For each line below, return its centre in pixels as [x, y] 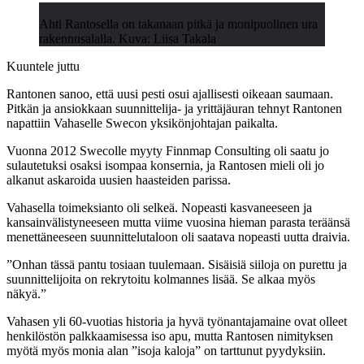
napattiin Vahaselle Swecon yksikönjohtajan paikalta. [142, 123]
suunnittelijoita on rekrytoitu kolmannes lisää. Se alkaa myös [161, 279]
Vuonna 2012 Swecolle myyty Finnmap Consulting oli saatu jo [168, 150]
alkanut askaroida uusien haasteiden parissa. [119, 180]
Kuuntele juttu [43, 66]
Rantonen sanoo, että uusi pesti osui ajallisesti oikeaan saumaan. [170, 93]
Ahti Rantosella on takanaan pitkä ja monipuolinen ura [178, 24]
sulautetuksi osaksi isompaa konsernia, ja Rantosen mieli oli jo [165, 165]
